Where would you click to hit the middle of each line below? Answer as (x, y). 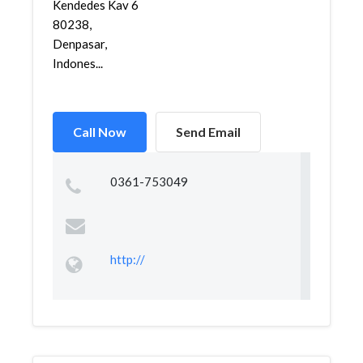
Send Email (208, 132)
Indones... (78, 63)
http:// (127, 259)
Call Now (100, 132)
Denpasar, (80, 44)
